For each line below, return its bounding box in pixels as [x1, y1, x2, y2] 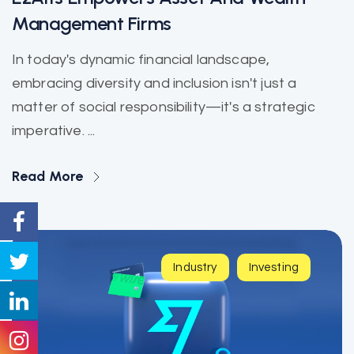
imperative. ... [12, 123, 96, 139]
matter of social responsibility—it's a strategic [12, 100, 315, 115]
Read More [12, 168, 87, 186]
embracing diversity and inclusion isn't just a [12, 76, 297, 92]
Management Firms [12, 12, 171, 36]
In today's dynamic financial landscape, [12, 52, 270, 68]
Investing [248, 262, 299, 274]
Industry [173, 262, 217, 274]
